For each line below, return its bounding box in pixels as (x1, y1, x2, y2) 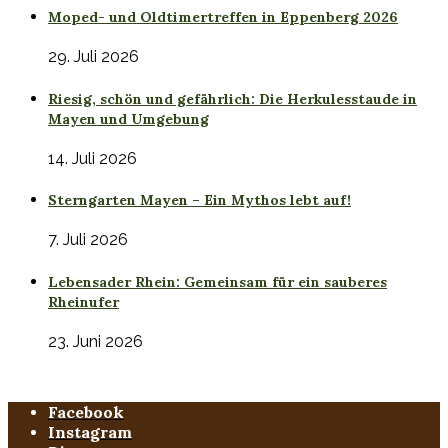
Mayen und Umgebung (48, 109, 209, 128)
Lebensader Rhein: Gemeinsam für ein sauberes (48, 272, 387, 291)
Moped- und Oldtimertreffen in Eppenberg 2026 (48, 8, 398, 27)
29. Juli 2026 (48, 47, 139, 67)
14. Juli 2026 (48, 148, 137, 168)
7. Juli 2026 (48, 230, 128, 250)
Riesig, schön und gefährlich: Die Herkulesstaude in (48, 89, 417, 108)
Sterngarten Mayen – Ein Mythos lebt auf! (48, 191, 351, 210)
